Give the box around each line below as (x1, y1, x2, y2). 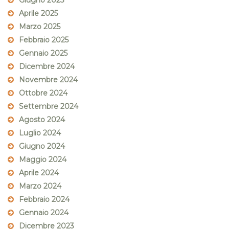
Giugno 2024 (19, 142, 65, 151)
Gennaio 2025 (19, 49, 67, 58)
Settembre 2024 (19, 102, 78, 111)
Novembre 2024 (19, 75, 78, 85)
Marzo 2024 (19, 181, 61, 191)
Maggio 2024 (19, 155, 66, 165)
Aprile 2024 (19, 168, 59, 178)
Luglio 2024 (19, 128, 61, 138)
